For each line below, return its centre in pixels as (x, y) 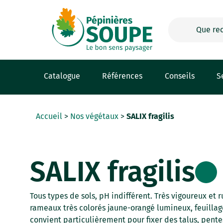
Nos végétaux (95, 116)
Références (122, 76)
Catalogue (62, 76)
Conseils (179, 76)
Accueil (49, 116)
